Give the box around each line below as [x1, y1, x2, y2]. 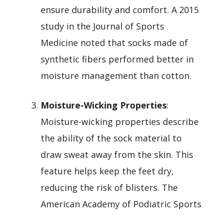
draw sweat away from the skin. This [41, 148, 193, 160]
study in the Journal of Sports [41, 20, 164, 32]
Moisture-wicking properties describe [41, 115, 199, 127]
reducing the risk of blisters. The [41, 181, 178, 193]
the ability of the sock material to [41, 132, 182, 144]
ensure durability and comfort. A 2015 [41, 3, 199, 15]
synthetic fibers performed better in [41, 53, 194, 65]
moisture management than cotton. [41, 69, 191, 81]
